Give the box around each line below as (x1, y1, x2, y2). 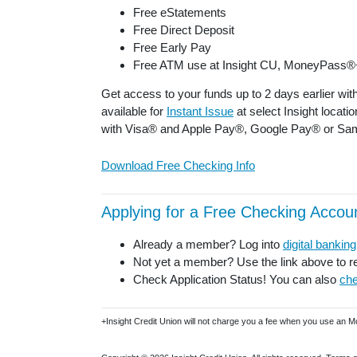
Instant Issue (167, 104, 233, 119)
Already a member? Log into (133, 237, 283, 252)
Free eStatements (133, 6, 226, 20)
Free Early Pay (133, 41, 211, 55)
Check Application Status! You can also (133, 273, 339, 287)
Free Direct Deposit (133, 23, 234, 37)
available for (101, 104, 167, 119)
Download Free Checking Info (101, 159, 255, 173)
